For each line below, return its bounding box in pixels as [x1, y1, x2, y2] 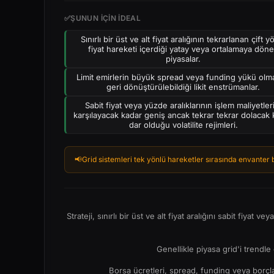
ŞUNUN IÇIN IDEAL [70, 13, 141, 23]
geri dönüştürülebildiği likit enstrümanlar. [106, 82, 261, 92]
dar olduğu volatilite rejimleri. [128, 120, 238, 130]
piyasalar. [166, 54, 201, 64]
